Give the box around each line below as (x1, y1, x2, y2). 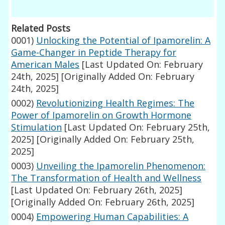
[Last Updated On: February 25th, (62, 121, 210, 134)
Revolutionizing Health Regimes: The (36, 97, 195, 109)
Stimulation (11, 121, 62, 134)
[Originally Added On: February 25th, (34, 133, 195, 146)
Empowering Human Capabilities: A (36, 210, 189, 223)
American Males (11, 58, 80, 71)
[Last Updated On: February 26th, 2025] (11, 184, 183, 196)
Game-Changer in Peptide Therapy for (11, 46, 177, 59)
